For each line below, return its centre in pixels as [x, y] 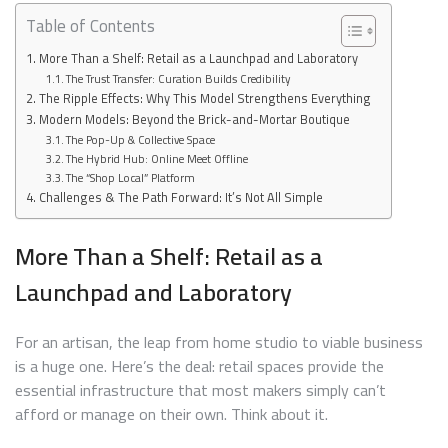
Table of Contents [90, 25]
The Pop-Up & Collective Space [141, 139]
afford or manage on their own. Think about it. [171, 414]
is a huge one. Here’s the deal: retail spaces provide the [199, 366]
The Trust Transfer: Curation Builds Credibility [179, 78]
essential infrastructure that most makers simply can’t [200, 390]
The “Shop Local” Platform [131, 177]
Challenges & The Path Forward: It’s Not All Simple [180, 197]
